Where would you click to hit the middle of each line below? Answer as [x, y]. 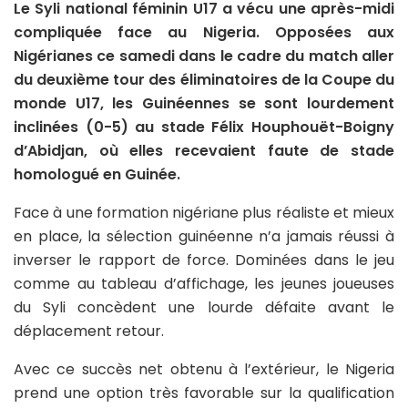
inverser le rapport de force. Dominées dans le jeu [204, 260]
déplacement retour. [89, 331]
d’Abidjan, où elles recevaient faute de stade [204, 151]
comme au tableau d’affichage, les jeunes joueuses [204, 284]
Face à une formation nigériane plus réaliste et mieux [204, 213]
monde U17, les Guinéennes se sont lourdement [204, 104]
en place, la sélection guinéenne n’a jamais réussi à [204, 237]
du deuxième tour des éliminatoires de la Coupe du [204, 80]
